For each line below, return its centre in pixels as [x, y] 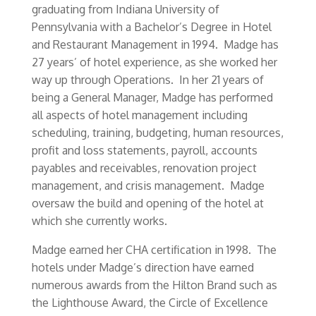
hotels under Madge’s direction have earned [142, 267]
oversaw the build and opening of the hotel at [147, 203]
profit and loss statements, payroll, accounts [144, 150]
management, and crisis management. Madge [148, 186]
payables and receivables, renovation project [144, 168]
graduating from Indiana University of [125, 9]
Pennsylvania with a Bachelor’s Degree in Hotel [151, 27]
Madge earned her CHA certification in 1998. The [154, 250]
